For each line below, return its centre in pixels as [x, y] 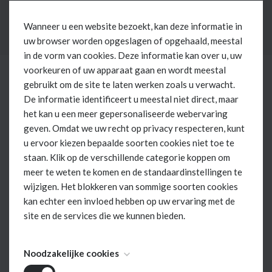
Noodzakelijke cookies [71, 253]
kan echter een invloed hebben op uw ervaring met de [129, 201]
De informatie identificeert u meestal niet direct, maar [131, 99]
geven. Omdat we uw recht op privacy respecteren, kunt [134, 128]
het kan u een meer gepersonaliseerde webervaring [126, 114]
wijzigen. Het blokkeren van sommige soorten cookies [131, 186]
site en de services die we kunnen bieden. [104, 216]
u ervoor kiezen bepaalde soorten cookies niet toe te [129, 143]
